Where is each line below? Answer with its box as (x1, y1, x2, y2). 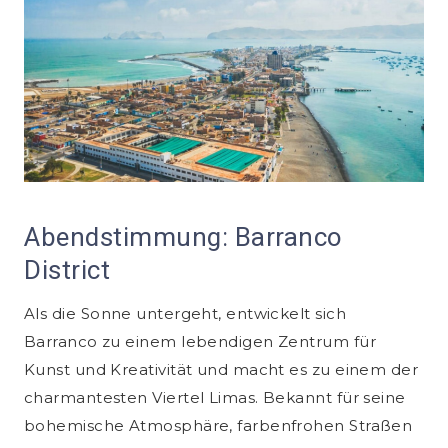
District (24, 255, 111, 286)
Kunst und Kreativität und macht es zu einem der (24, 360, 419, 380)
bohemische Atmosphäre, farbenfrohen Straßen (24, 416, 413, 436)
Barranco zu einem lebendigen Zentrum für (24, 332, 377, 352)
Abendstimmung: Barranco (24, 222, 343, 253)
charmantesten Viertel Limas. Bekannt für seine (24, 388, 406, 408)
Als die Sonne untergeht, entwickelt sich (24, 304, 347, 324)
